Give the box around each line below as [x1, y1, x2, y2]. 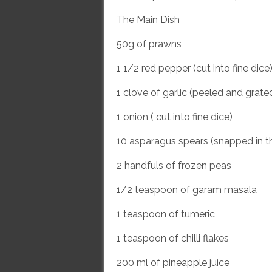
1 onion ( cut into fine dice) [117, 111, 233, 123]
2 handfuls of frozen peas [117, 160, 234, 171]
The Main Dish [117, 14, 180, 25]
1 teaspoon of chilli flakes [117, 233, 231, 244]
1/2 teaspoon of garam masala [117, 184, 259, 195]
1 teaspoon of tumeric [117, 208, 217, 220]
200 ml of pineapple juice [117, 257, 232, 268]
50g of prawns [117, 38, 184, 50]
